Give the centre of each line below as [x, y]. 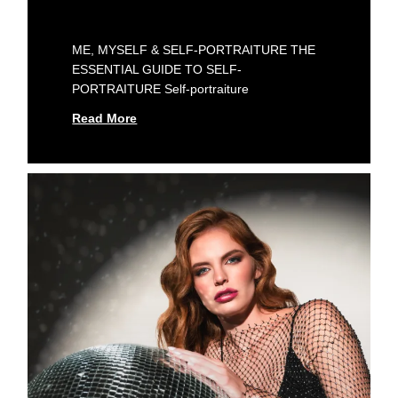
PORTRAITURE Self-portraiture [161, 88]
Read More [105, 118]
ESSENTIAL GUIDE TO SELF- [157, 69]
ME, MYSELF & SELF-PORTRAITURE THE [194, 49]
